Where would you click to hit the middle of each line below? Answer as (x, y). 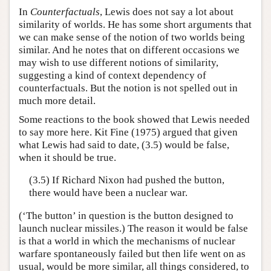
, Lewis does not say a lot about (167, 11)
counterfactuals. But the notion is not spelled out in (128, 88)
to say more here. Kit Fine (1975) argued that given (128, 132)
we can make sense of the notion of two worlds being (132, 37)
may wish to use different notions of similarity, (119, 62)
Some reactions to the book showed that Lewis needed (134, 119)
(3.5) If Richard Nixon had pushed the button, (126, 180)
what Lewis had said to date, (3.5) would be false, (124, 145)
